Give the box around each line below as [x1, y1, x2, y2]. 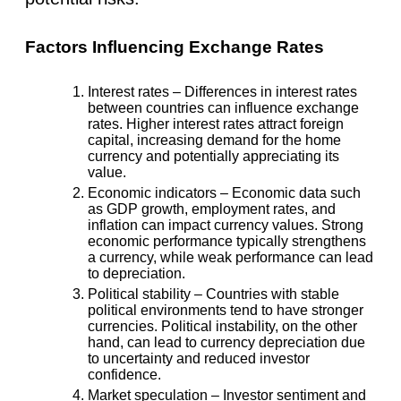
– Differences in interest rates [169, 83, 357, 99]
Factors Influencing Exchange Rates [25, 37, 324, 56]
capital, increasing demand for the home [88, 132, 341, 148]
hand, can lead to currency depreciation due [88, 334, 365, 350]
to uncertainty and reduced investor [88, 350, 310, 366]
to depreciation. [88, 265, 185, 281]
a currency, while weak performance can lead [88, 249, 373, 265]
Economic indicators [88, 184, 217, 200]
